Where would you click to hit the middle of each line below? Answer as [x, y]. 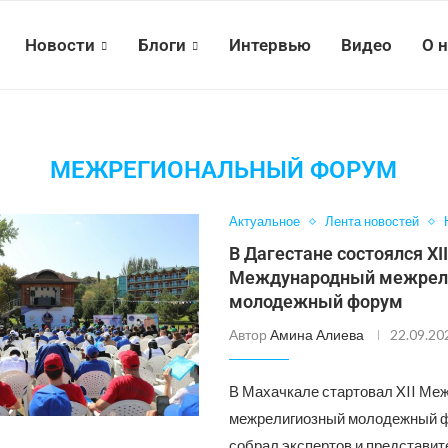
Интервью [270, 45]
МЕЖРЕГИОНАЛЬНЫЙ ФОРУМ [224, 170]
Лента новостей [372, 221]
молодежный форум [316, 301]
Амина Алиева [317, 334]
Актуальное [265, 221]
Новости [60, 45]
